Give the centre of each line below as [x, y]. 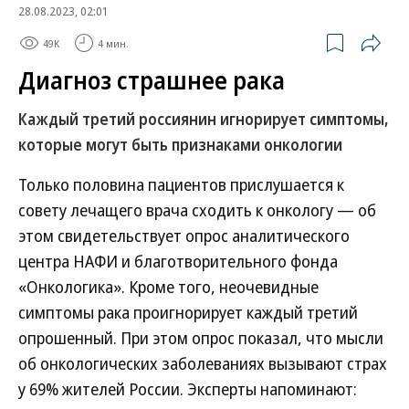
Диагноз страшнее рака [152, 80]
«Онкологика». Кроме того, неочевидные [168, 287]
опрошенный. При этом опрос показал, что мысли [201, 338]
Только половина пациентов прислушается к [181, 184]
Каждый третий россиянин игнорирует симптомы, [204, 119]
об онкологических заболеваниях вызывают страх [203, 363]
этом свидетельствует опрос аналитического [184, 236]
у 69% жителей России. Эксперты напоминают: [188, 389]
